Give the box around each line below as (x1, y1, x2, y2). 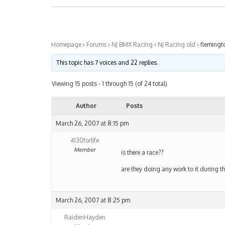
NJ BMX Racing (111, 41, 153, 49)
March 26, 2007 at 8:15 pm (56, 120, 129, 128)
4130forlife (70, 137, 99, 145)
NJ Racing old (158, 41, 195, 49)
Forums (86, 41, 106, 49)
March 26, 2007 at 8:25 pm (56, 196, 130, 204)
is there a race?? (121, 149, 163, 157)
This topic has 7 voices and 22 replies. (56, 59, 159, 67)
